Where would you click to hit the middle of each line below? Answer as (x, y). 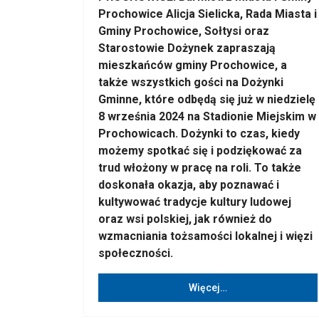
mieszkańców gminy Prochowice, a (193, 65)
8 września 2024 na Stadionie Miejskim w (207, 116)
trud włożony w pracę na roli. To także (200, 168)
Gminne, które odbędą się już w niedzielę (207, 99)
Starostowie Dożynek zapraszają (187, 48)
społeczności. (136, 253)
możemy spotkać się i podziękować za (200, 151)
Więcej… (208, 287)
